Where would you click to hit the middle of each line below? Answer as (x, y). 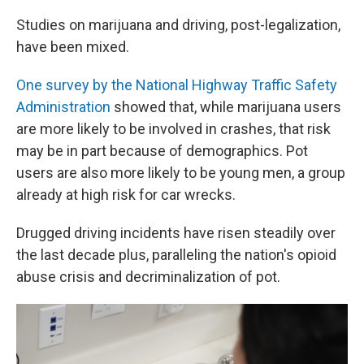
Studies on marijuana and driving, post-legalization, (178, 25)
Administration (63, 107)
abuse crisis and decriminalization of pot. (148, 277)
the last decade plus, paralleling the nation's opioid (176, 255)
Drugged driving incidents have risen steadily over (176, 233)
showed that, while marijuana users (226, 107)
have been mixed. (73, 47)
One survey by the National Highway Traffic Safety (177, 85)
